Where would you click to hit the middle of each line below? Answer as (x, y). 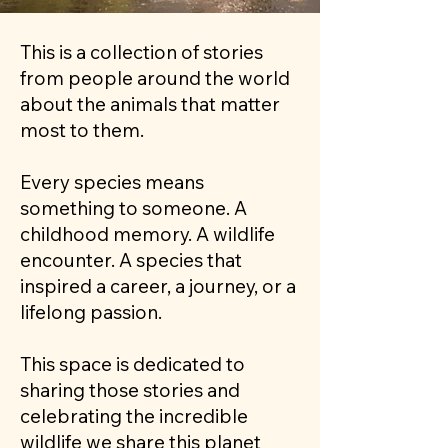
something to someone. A (133, 208)
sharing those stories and (130, 390)
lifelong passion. (91, 312)
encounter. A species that (131, 260)
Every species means (112, 182)
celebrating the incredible (134, 416)
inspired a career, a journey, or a (158, 286)
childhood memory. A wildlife (147, 234)
